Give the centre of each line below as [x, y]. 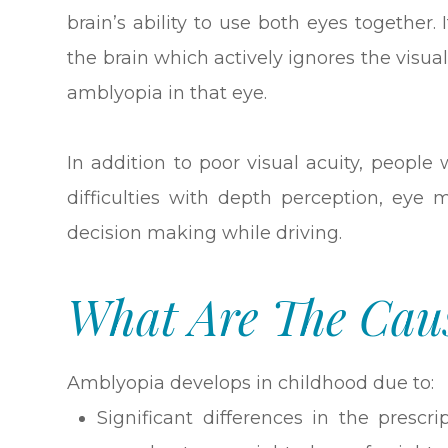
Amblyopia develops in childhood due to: [251, 383]
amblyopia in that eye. [167, 93]
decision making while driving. [205, 233]
